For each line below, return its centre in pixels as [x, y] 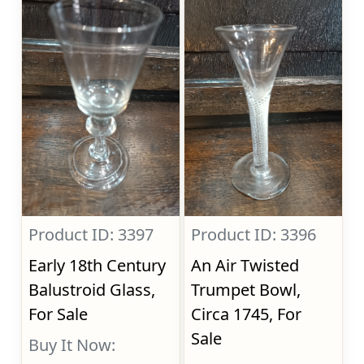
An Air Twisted [245, 265]
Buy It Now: [72, 345]
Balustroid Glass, [92, 290]
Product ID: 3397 [91, 234]
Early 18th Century [97, 265]
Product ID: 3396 [254, 234]
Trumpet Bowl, [246, 290]
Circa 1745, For [247, 314]
